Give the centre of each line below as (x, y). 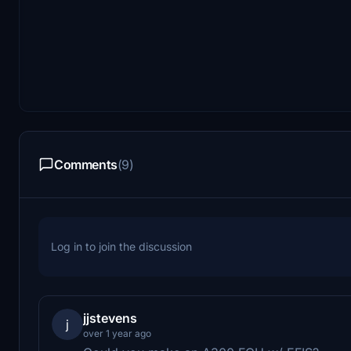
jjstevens (110, 318)
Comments (86, 164)
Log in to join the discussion (121, 246)
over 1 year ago (117, 333)
